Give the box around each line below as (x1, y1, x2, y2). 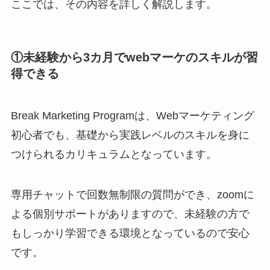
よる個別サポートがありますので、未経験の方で (10, 208, 250, 221)
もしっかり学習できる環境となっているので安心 (10, 227, 250, 240)
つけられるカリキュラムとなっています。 (10, 148, 217, 160)
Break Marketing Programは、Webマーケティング (10, 109, 254, 122)
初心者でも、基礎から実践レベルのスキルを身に (10, 128, 250, 141)
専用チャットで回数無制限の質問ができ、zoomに (10, 189, 254, 201)
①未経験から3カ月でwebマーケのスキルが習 (10, 51, 258, 64)
